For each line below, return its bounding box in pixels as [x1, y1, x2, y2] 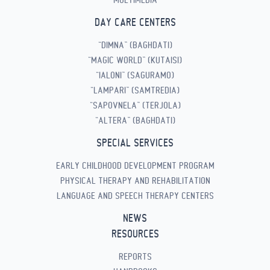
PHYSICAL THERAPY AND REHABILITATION [60, 175, 210, 186]
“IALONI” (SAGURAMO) [96, 70, 174, 80]
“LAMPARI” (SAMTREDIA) [90, 85, 180, 95]
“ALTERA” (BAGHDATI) [95, 115, 175, 125]
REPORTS [118, 251, 152, 262]
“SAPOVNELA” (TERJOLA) [89, 100, 181, 110]
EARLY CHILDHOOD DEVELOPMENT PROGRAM [55, 160, 215, 171]
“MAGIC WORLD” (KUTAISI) [88, 55, 182, 65]
